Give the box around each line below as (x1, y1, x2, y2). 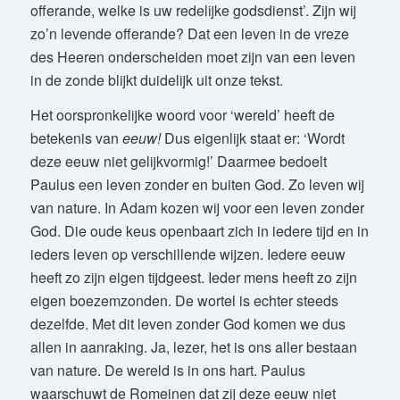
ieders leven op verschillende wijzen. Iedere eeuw (29, 244, 346, 265)
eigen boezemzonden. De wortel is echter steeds (29, 290, 338, 312)
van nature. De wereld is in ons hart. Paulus (29, 360, 305, 381)
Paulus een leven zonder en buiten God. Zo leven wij (29, 174, 364, 196)
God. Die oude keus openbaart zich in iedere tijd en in (29, 221, 369, 242)
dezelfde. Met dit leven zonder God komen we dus (29, 313, 346, 335)
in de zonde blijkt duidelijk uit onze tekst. (29, 69, 283, 90)
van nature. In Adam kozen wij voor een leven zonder (29, 197, 364, 219)
